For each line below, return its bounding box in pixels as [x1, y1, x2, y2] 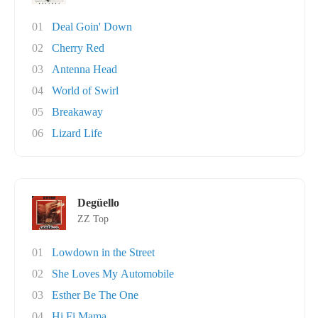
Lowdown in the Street [52, 246, 155, 258]
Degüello [77, 197, 119, 209]
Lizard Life [52, 127, 102, 139]
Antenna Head [52, 63, 117, 75]
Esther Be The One [52, 289, 138, 301]
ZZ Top [77, 214, 109, 224]
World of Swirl [52, 84, 119, 97]
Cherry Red [52, 42, 104, 54]
